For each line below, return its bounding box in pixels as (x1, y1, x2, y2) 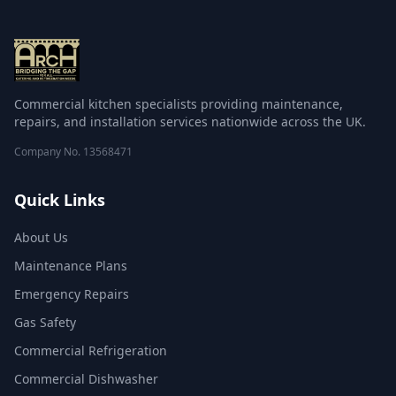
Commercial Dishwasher (14, 370, 158, 387)
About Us (14, 229, 68, 246)
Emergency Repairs (14, 286, 129, 302)
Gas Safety (14, 314, 76, 331)
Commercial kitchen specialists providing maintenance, (14, 95, 343, 112)
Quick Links (14, 189, 105, 210)
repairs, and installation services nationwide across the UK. (14, 113, 366, 130)
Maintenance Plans (14, 257, 127, 274)
